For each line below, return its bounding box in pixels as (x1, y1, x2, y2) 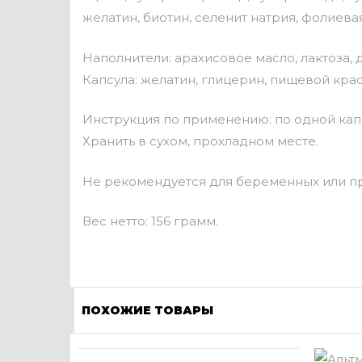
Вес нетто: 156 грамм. (82, 213, 218, 229)
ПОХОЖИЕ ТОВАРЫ (82, 302, 213, 318)
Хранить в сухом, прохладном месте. (82, 133, 318, 149)
